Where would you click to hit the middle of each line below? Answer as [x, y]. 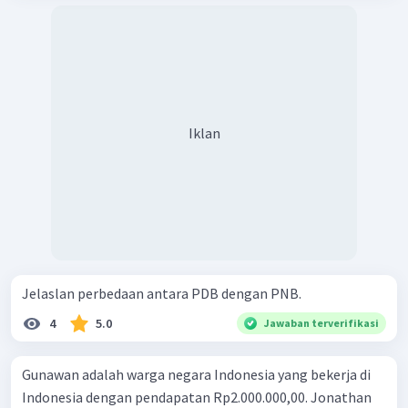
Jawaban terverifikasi [321, 322]
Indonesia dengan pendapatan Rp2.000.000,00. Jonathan [197, 397]
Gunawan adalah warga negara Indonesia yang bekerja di [196, 374]
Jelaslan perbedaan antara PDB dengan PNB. [162, 293]
